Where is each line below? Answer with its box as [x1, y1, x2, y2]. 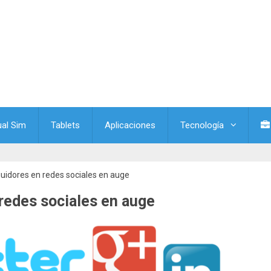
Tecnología [180, 120, 224, 131]
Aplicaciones [105, 120, 155, 131]
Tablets [51, 120, 80, 131]
